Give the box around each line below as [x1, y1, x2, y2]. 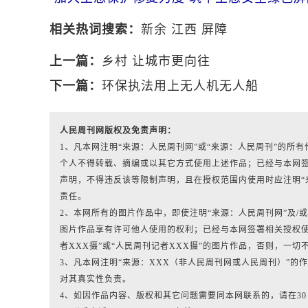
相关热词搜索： [49, 23, 141, 36]
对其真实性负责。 [60, 274, 131, 284]
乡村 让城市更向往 [102, 54, 210, 68]
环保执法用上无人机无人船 [102, 79, 258, 93]
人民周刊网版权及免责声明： [60, 126, 176, 135]
